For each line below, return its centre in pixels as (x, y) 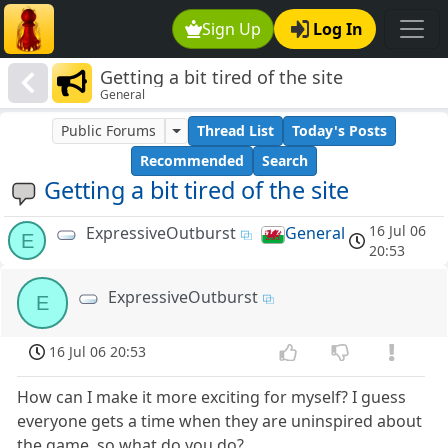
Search (285, 161)
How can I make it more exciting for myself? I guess (212, 397)
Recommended (192, 161)
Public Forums (109, 131)
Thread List (235, 131)
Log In (338, 29)
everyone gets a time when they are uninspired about (220, 421)
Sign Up (232, 29)
